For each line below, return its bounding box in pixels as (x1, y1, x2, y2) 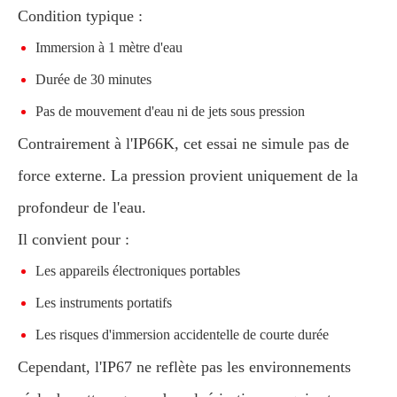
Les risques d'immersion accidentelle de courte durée (35, 327, 329, 342)
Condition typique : (18, 7, 143, 25)
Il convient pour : (18, 230, 129, 248)
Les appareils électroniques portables (35, 263, 240, 278)
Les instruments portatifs (35, 295, 172, 310)
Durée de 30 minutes (35, 72, 152, 87)
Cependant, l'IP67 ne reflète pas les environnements (18, 358, 351, 376)
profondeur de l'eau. (18, 198, 146, 216)
